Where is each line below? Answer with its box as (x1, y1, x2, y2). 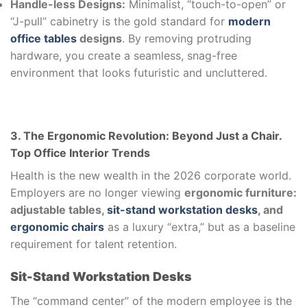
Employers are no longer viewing (10, 185, 184, 199)
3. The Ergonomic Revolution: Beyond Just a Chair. (10, 128, 282, 143)
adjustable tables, (10, 202, 107, 217)
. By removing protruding (122, 32, 251, 46)
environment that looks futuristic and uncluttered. (10, 66, 267, 80)
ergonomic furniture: (184, 185, 297, 199)
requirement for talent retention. (10, 236, 177, 251)
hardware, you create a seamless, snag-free (10, 49, 237, 63)
